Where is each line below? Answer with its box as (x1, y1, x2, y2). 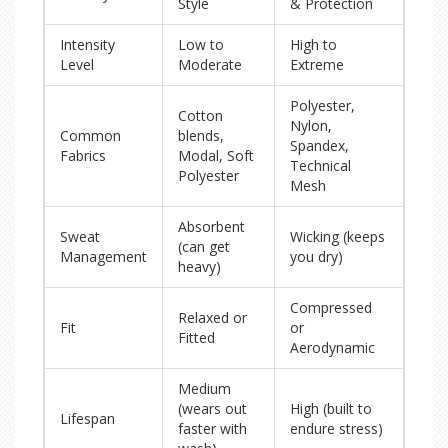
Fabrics (60, 146, 106, 166)
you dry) (290, 247, 343, 267)
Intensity (60, 35, 115, 55)
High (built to (290, 399, 372, 419)
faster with (178, 419, 247, 439)
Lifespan (60, 409, 115, 429)
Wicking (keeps (290, 227, 385, 247)
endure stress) (290, 419, 383, 439)
